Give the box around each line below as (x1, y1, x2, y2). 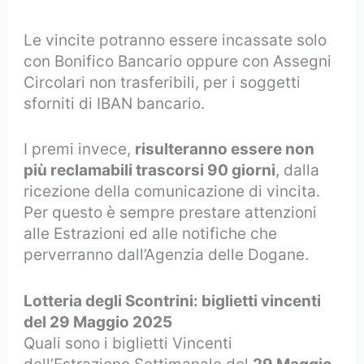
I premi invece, (24, 140, 136, 159)
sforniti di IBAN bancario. (24, 93, 206, 113)
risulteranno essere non (135, 140, 315, 159)
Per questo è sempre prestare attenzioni (24, 203, 318, 223)
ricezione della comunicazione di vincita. (24, 182, 321, 201)
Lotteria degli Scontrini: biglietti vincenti (24, 291, 322, 310)
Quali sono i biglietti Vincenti (24, 333, 233, 353)
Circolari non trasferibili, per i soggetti (24, 72, 301, 92)
